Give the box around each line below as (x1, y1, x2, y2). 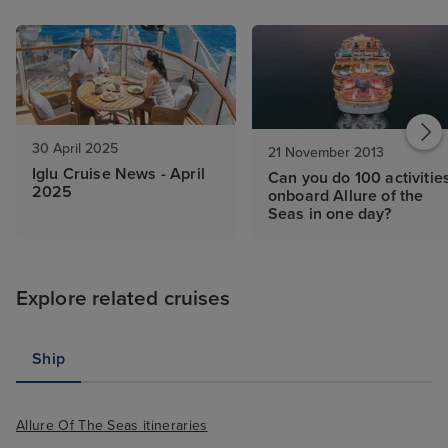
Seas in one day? (268, 204, 392, 225)
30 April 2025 (32, 140, 118, 158)
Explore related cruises (16, 286, 231, 312)
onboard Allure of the (268, 186, 424, 207)
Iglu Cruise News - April (32, 164, 205, 185)
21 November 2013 (268, 144, 384, 162)
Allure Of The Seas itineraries (16, 417, 208, 435)
